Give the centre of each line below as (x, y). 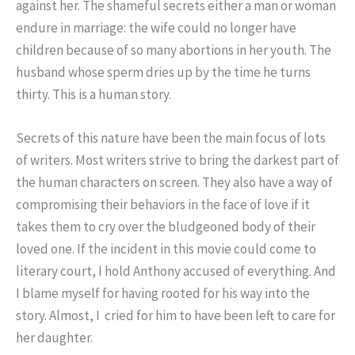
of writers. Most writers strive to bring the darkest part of (177, 160)
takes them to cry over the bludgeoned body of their (166, 227)
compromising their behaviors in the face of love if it (163, 205)
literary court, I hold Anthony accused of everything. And (176, 271)
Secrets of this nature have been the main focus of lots (171, 138)
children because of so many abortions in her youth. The (174, 50)
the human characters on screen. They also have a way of (174, 183)
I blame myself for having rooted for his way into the (163, 294)
